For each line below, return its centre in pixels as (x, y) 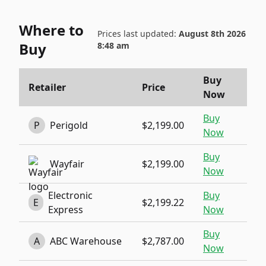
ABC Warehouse (86, 241)
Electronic (71, 195)
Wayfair (67, 164)
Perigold (69, 125)
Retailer (47, 87)
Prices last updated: (138, 34)
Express (66, 210)
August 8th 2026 (212, 34)
